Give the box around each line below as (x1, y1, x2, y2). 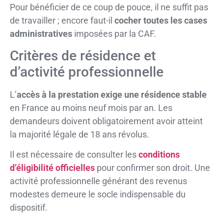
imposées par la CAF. (72, 28, 156, 39)
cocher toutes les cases (114, 15, 207, 26)
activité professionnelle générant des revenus (10, 176, 187, 187)
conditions (138, 149, 180, 160)
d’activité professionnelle (10, 63, 164, 80)
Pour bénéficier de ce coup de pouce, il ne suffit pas (10, 2, 208, 13)
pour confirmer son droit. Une (95, 163, 210, 173)
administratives (10, 28, 72, 39)
